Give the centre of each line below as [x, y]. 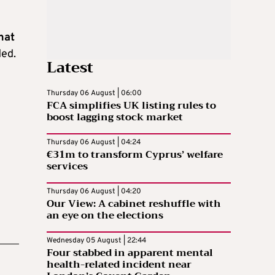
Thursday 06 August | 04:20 [94, 191]
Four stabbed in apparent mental [130, 253]
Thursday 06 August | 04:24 [94, 142]
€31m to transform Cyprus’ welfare [135, 154]
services [67, 166]
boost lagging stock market [115, 117]
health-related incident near [119, 264]
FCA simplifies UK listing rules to [131, 105]
